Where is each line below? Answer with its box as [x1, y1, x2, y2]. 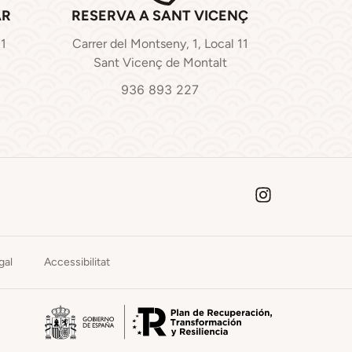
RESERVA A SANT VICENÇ [71, 7, 248, 24]
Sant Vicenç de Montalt [93, 55, 227, 70]
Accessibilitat [44, 255, 110, 269]
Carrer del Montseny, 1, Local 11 [71, 36, 248, 51]
